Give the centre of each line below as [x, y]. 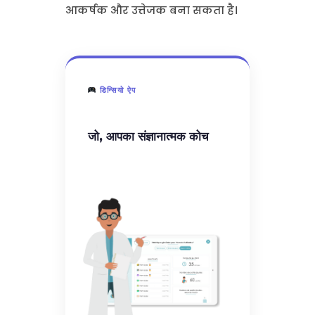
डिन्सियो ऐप [116, 90]
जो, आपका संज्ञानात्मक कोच [148, 136]
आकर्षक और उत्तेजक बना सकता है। [151, 10]
